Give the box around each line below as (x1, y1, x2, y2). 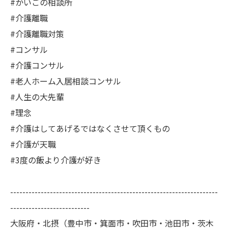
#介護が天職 (10, 138, 56, 150)
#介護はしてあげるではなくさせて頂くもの (10, 122, 170, 134)
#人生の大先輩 (10, 91, 64, 103)
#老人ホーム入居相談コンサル (10, 75, 121, 87)
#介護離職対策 (10, 27, 64, 40)
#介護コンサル (10, 59, 64, 71)
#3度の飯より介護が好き (10, 154, 101, 166)
